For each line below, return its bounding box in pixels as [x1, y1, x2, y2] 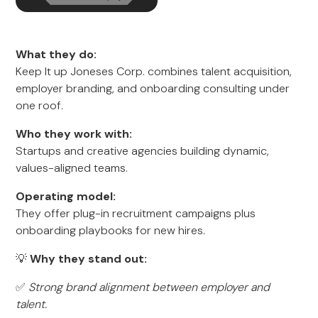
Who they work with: [16, 126, 133, 141]
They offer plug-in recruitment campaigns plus [16, 206, 256, 221]
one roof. [16, 98, 64, 113]
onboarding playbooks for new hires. [16, 223, 206, 238]
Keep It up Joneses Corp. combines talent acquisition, [16, 64, 292, 79]
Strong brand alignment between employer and [28, 280, 270, 295]
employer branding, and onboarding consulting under [16, 81, 290, 96]
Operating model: [16, 189, 116, 204]
